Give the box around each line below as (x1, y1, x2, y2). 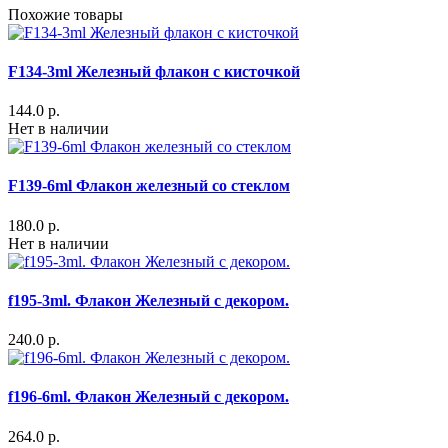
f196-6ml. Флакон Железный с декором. (8, 388, 289, 406)
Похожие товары (8, 5, 123, 23)
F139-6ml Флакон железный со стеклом (8, 177, 290, 195)
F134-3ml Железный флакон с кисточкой (8, 62, 300, 80)
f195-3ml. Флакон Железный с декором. (8, 291, 289, 309)
